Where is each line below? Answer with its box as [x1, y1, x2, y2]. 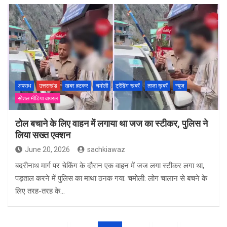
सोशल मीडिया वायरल [18, 95, 58, 102]
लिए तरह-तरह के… [15, 186, 65, 196]
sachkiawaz [87, 145, 125, 154]
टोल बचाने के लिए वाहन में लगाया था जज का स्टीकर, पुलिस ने [15, 118, 208, 129]
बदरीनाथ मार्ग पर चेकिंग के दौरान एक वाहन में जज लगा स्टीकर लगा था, [15, 161, 204, 171]
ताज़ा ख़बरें [147, 83, 168, 90]
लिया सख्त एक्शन [15, 130, 70, 141]
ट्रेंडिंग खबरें [116, 83, 140, 90]
